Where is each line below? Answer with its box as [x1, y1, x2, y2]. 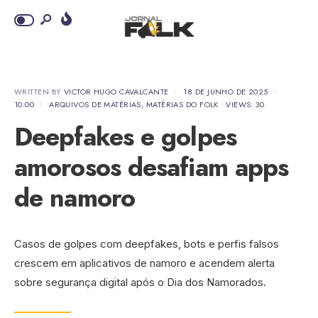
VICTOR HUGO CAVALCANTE [63, 86, 169, 97]
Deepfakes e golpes [14, 119, 236, 155]
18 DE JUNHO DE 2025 [183, 86, 268, 97]
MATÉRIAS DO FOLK [146, 99, 219, 110]
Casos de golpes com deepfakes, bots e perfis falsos [14, 237, 279, 251]
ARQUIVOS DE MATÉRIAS [49, 99, 141, 110]
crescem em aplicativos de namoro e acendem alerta [14, 256, 275, 270]
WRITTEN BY [14, 86, 64, 97]
